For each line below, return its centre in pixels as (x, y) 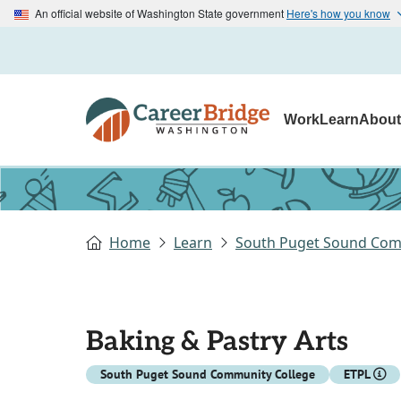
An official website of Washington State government (159, 13)
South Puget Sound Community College (208, 375)
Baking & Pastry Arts (217, 342)
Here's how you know (338, 13)
